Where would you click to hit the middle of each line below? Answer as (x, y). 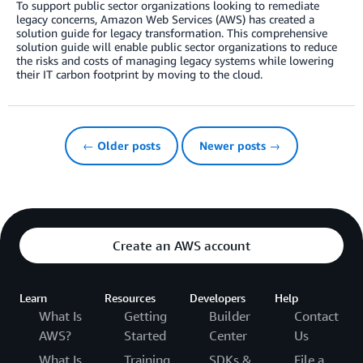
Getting (145, 316)
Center (228, 336)
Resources (130, 298)
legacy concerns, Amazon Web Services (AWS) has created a (165, 19)
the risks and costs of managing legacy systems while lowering (175, 61)
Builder (230, 316)
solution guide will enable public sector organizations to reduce (177, 47)
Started (145, 336)
